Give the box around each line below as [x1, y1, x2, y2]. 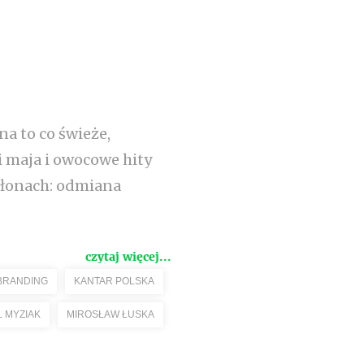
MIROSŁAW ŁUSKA [67, 309, 154, 320]
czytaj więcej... [85, 249, 171, 264]
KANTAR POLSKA [74, 275, 154, 287]
